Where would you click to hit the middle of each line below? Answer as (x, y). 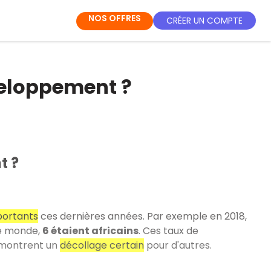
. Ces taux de (168, 231)
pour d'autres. (178, 245)
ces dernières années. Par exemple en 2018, (142, 216)
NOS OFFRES (115, 18)
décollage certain (102, 245)
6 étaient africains (90, 231)
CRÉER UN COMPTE (204, 20)
